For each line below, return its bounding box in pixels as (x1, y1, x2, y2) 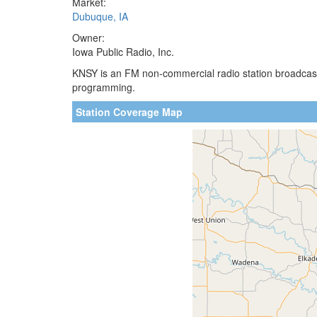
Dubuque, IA (72, 8, 128, 23)
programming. (72, 79, 135, 94)
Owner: (72, 30, 105, 45)
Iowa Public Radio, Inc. (72, 44, 174, 59)
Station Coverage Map (76, 104, 183, 119)
